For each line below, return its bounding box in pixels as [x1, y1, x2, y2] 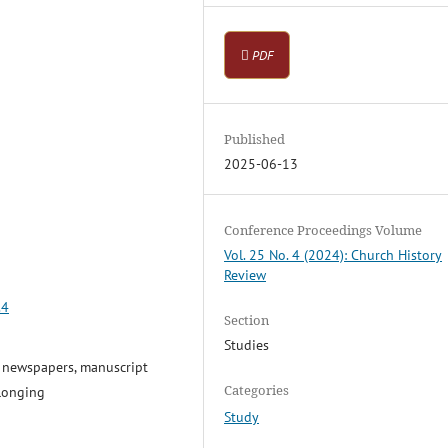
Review [224, 266, 267, 285]
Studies [224, 336, 270, 355]
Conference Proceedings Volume [224, 221, 423, 240]
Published [224, 130, 286, 149]
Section [224, 311, 270, 330]
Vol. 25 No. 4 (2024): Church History [224, 246, 443, 265]
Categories [224, 381, 290, 400]
